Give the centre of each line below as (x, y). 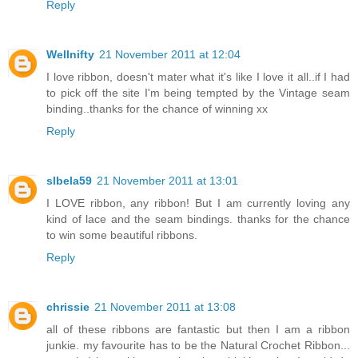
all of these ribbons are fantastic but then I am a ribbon (198, 330)
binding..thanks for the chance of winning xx (157, 109)
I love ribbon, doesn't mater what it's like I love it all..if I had (198, 77)
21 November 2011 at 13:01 (167, 181)
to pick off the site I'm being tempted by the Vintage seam (198, 93)
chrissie (68, 307)
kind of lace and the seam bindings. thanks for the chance (198, 219)
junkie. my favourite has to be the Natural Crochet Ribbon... (198, 346)
